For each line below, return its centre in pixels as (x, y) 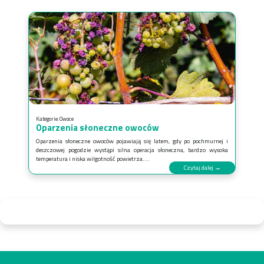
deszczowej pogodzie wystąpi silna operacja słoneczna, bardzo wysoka (132, 149)
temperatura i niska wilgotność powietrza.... (93, 158)
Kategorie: (48, 118)
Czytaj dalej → (202, 167)
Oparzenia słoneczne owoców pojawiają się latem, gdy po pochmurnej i (132, 141)
